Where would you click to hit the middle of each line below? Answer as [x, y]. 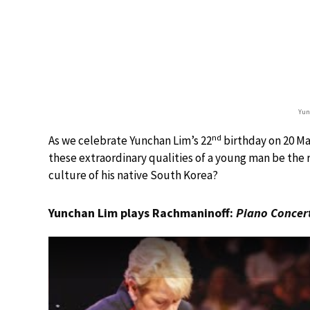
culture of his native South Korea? [133, 175]
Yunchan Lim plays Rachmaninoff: [142, 213]
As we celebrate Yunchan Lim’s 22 [130, 140]
